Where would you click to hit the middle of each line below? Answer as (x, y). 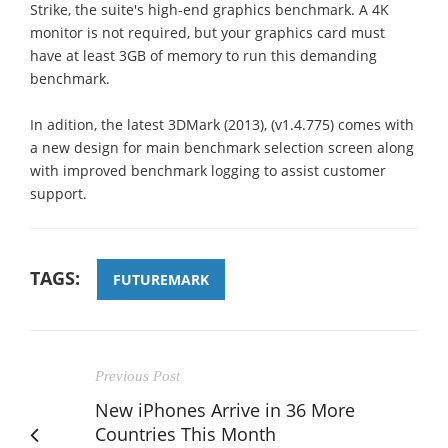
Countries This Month (185, 433)
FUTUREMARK (161, 279)
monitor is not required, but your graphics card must (207, 32)
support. (58, 193)
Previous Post (137, 375)
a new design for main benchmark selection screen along (222, 147)
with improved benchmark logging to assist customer (208, 170)
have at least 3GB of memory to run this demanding (203, 55)
